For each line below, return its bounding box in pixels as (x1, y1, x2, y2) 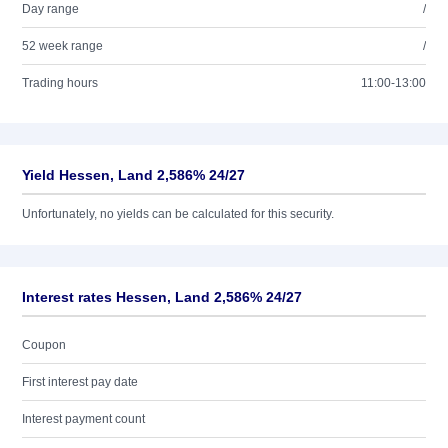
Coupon (22, 338, 66, 352)
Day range (22, 2, 79, 16)
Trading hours (22, 76, 98, 90)
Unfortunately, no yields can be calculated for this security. (22, 207, 334, 221)
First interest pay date (22, 375, 138, 389)
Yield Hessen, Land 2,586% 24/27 (22, 167, 245, 183)
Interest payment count (22, 412, 145, 426)
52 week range (22, 39, 103, 53)
